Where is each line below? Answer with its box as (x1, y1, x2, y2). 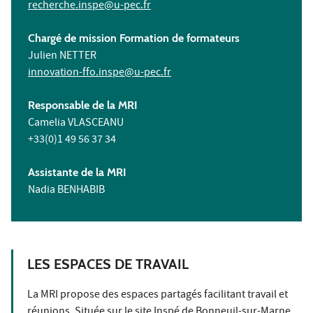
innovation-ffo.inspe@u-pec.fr (28, 64, 171, 82)
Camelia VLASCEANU (28, 115, 124, 132)
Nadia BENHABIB (28, 182, 105, 199)
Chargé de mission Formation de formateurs (28, 31, 240, 45)
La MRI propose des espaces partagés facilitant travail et (27, 286, 288, 304)
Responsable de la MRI (28, 98, 138, 112)
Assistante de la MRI (28, 165, 126, 179)
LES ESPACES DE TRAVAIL (27, 255, 189, 272)
